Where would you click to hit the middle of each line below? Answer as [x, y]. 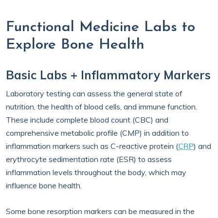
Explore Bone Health [75, 45]
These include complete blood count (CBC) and [87, 120]
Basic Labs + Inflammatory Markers [108, 75]
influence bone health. [44, 185]
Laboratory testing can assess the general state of [94, 93]
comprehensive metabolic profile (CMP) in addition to [97, 133]
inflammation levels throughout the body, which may [96, 172]
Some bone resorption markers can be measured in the [100, 211]
